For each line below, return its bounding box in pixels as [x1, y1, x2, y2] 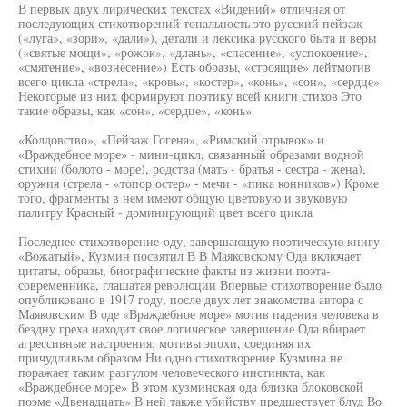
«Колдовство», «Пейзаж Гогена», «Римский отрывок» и [18, 131, 324, 148]
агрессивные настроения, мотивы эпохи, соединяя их [18, 334, 311, 352]
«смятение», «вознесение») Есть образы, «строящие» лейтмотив [18, 58, 371, 75]
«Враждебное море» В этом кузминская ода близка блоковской [18, 378, 363, 395]
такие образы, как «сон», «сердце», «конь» [18, 102, 252, 119]
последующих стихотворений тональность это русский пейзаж [18, 15, 362, 32]
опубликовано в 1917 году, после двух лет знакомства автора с [18, 291, 363, 308]
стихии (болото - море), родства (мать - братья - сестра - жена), [18, 160, 366, 177]
